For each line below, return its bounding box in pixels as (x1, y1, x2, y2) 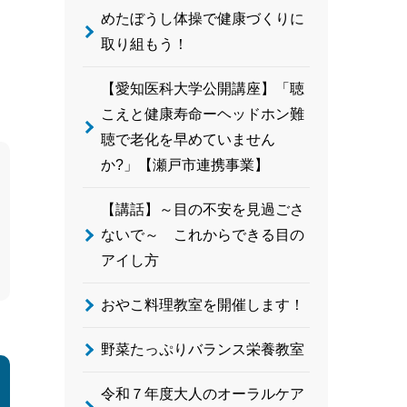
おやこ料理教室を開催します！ (101, 297, 304, 313)
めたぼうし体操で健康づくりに (101, 11, 304, 26)
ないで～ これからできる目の (101, 227, 304, 243)
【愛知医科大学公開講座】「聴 (101, 81, 304, 96)
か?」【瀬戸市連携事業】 (101, 157, 269, 173)
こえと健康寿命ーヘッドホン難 (101, 106, 304, 122)
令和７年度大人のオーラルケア (101, 386, 304, 402)
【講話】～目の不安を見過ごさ (101, 202, 304, 217)
